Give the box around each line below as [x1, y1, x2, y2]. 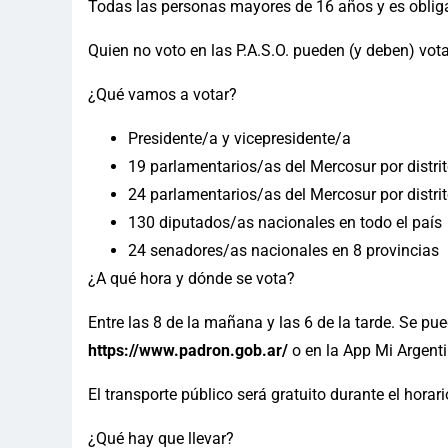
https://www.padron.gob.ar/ [88, 340, 288, 360]
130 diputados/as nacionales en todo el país [128, 212, 442, 232]
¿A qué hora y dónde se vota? [88, 268, 295, 288]
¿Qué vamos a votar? [88, 84, 237, 104]
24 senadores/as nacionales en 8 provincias [128, 240, 439, 260]
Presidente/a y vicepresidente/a [128, 128, 351, 148]
